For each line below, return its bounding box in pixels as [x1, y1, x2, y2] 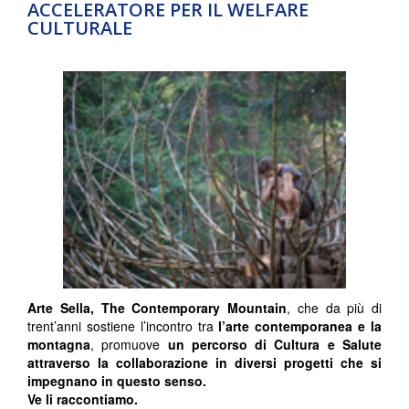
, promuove [90, 335, 168, 354]
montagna [27, 335, 90, 354]
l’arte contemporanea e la [218, 317, 383, 336]
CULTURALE [27, 16, 132, 41]
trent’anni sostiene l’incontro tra [27, 317, 219, 336]
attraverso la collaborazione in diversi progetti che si [27, 353, 382, 372]
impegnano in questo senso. [27, 372, 206, 391]
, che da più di [287, 299, 382, 318]
